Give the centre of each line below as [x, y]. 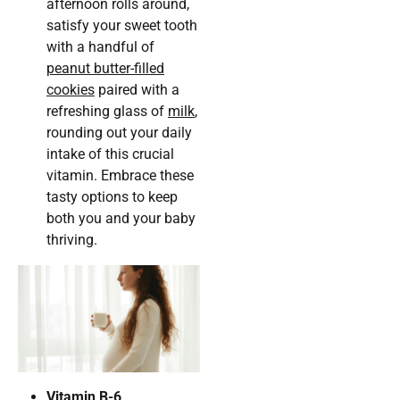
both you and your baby [121, 219]
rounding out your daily [119, 133]
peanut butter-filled [105, 69]
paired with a [137, 90]
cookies [71, 90]
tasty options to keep [112, 197]
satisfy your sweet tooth [122, 26]
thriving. [72, 240]
